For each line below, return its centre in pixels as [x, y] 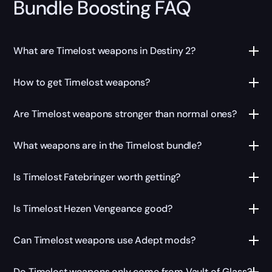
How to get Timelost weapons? [82, 83]
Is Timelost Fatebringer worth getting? [97, 177]
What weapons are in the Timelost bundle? [108, 146]
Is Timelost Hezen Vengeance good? [93, 209]
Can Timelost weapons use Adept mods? [104, 240]
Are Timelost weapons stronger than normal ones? [125, 114]
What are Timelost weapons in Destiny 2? [105, 51]
